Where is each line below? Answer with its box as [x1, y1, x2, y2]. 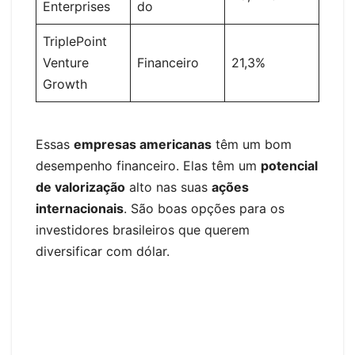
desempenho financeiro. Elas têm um [36, 157, 261, 174]
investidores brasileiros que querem [36, 221, 250, 238]
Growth [43, 75, 87, 92]
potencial [261, 157, 318, 174]
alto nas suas [125, 178, 212, 195]
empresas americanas [74, 136, 212, 152]
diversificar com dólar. [36, 242, 170, 259]
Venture [43, 54, 89, 71]
